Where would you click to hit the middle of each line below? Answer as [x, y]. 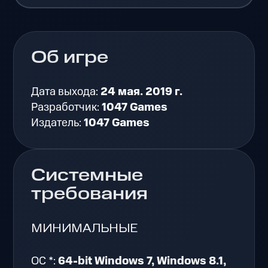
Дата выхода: [66, 92]
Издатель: [58, 123]
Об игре [70, 58]
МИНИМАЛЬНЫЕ [85, 229]
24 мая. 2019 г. [142, 92]
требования [90, 194]
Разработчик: [67, 108]
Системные [87, 176]
